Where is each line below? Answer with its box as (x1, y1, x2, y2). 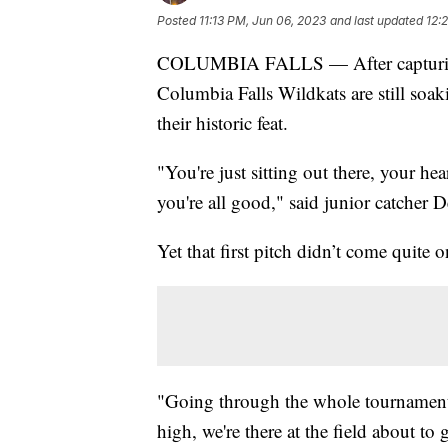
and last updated (330, 12, 423, 28)
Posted (157, 12, 199, 28)
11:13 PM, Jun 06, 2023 (199, 12, 326, 28)
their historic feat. (157, 109, 288, 135)
